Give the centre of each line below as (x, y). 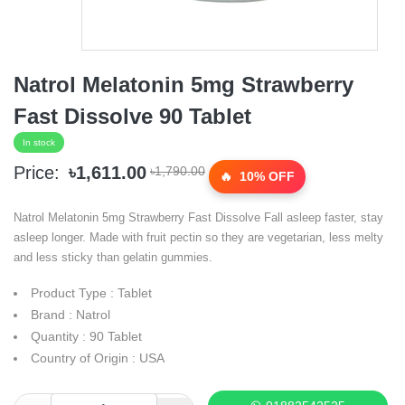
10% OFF (265, 176)
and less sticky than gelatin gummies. (113, 257)
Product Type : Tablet (91, 293)
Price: (37, 173)
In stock (39, 142)
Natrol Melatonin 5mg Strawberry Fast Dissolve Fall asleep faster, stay (198, 217)
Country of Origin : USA (98, 358)
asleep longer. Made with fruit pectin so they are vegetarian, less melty (198, 237)
